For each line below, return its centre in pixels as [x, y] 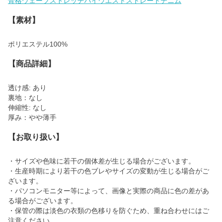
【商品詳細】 [32, 63]
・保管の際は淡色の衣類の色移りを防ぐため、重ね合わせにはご [109, 210]
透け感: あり [27, 87]
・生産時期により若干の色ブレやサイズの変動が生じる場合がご [109, 171]
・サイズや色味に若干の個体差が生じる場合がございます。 [102, 161]
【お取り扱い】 [36, 137]
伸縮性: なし [27, 107]
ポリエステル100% [38, 44]
